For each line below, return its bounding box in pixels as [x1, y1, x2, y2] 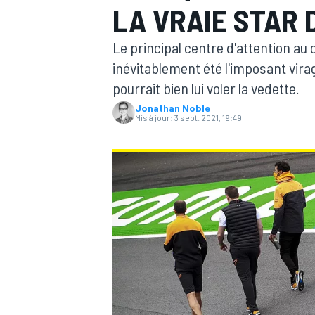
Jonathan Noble [135, 102, 210, 114]
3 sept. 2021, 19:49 [174, 112, 242, 122]
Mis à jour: [135, 112, 173, 122]
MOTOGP [110, 103, 149, 116]
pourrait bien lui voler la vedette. [112, 79, 300, 97]
